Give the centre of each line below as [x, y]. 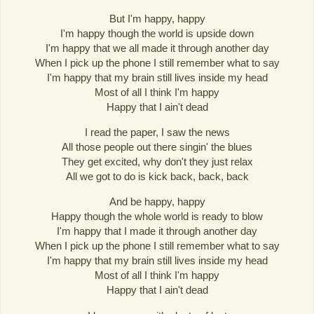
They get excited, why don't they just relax [157, 162]
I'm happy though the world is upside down [157, 34]
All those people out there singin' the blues [157, 147]
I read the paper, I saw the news [157, 132]
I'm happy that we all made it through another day [157, 48]
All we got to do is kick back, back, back [157, 177]
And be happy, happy [157, 202]
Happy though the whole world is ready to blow [157, 217]
